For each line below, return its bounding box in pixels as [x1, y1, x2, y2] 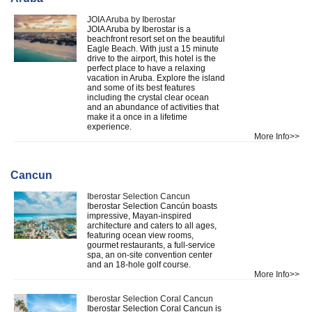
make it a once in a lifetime [87, 111, 187, 122]
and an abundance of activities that [87, 102, 219, 112]
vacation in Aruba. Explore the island [87, 72, 225, 83]
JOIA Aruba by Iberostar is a [87, 24, 191, 34]
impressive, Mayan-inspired [87, 210, 192, 221]
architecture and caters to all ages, [87, 220, 217, 231]
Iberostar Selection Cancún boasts [87, 201, 217, 211]
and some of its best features [87, 82, 195, 93]
